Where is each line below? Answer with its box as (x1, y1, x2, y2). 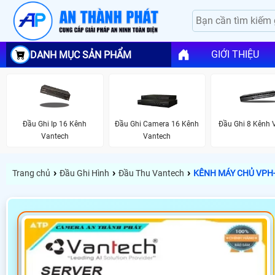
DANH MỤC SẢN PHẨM (30, 48, 131, 61)
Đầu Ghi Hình (60, 168, 109, 179)
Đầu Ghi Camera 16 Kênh (115, 119, 199, 128)
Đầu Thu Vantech (118, 168, 184, 179)
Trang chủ (12, 168, 50, 179)
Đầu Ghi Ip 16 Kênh (23, 119, 87, 128)
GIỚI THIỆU (211, 48, 259, 61)
